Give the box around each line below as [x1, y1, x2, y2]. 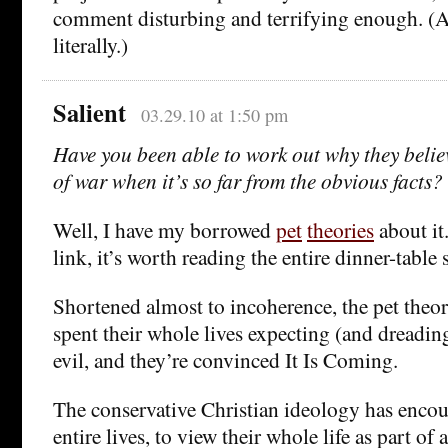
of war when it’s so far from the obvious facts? [53, 166, 443, 196]
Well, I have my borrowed [53, 215, 276, 245]
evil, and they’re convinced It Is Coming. [53, 345, 398, 374]
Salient [53, 95, 126, 131]
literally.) [53, 30, 128, 60]
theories [307, 215, 374, 245]
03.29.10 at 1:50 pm [140, 103, 288, 128]
